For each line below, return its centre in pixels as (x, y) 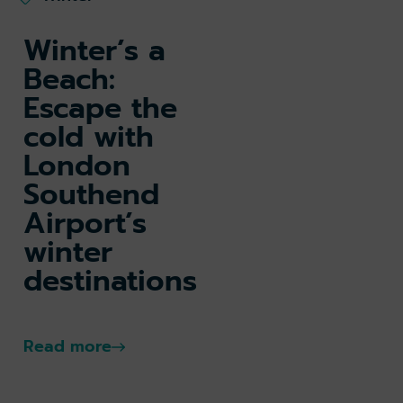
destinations (110, 282)
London (77, 166)
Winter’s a (94, 51)
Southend (91, 195)
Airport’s (85, 224)
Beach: (69, 80)
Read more (67, 347)
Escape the (100, 109)
